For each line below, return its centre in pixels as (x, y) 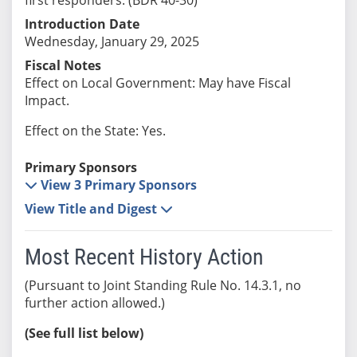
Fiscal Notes (63, 65)
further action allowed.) (94, 302)
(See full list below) (84, 333)
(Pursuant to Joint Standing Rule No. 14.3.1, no (163, 285)
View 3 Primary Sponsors (118, 184)
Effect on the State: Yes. (95, 130)
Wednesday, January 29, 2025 (112, 41)
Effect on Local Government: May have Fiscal (157, 82)
